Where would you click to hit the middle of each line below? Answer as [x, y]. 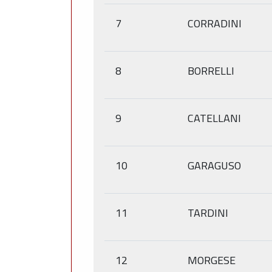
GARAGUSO [214, 165]
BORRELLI [211, 70]
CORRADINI [215, 23]
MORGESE [212, 260]
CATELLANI [214, 118]
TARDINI [208, 212]
